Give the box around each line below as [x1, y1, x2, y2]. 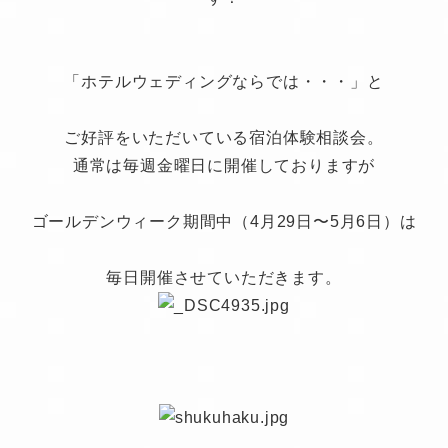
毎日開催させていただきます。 [106, 269, 342, 286]
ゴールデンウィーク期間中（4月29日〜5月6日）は [31, 213, 417, 230]
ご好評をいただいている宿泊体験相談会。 [64, 129, 384, 146]
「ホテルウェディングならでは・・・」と [64, 73, 384, 90]
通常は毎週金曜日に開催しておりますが [72, 157, 376, 174]
